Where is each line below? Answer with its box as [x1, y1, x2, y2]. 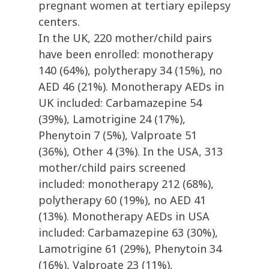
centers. [38, 14, 80, 29]
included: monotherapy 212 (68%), [38, 177, 214, 192]
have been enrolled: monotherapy [38, 47, 213, 62]
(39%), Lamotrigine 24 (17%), [38, 112, 186, 127]
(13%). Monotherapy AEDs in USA [38, 209, 210, 224]
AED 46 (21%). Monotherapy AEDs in [38, 79, 224, 94]
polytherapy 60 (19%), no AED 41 [38, 193, 206, 208]
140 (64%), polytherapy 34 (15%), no [38, 63, 222, 78]
